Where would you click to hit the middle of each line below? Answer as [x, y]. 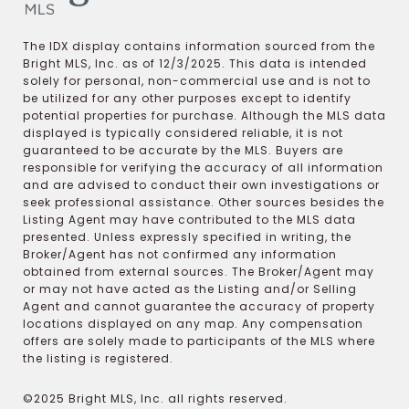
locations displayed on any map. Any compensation [193, 323]
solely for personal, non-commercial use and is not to [197, 80]
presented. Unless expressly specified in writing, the [187, 236]
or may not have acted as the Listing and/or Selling [190, 288]
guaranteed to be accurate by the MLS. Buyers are [183, 150]
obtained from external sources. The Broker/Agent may [199, 271]
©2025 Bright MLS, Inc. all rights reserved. [155, 398]
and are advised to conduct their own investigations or [201, 184]
